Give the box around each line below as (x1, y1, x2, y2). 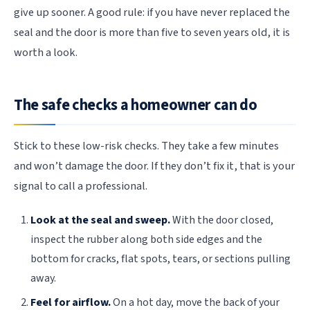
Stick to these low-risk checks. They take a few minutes (14, 138, 279, 155)
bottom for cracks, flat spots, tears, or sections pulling (30, 251, 291, 267)
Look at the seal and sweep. (30, 212, 170, 228)
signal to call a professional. (14, 178, 147, 195)
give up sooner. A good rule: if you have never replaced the (14, 3, 290, 21)
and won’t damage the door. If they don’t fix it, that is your (14, 158, 295, 175)
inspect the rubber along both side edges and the (30, 232, 262, 248)
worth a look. (14, 44, 77, 61)
